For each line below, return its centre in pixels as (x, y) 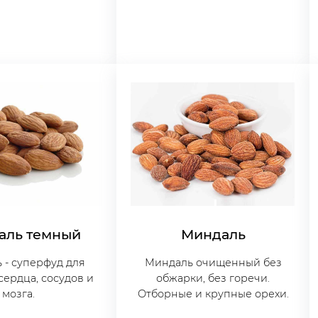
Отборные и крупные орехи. (213, 294)
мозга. (20, 294)
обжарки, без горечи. (213, 279)
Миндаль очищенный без (213, 263)
